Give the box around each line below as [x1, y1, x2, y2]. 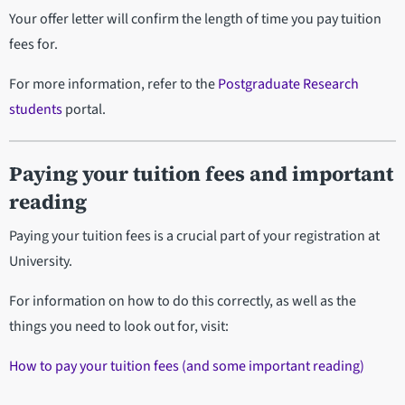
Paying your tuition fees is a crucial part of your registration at [9, 226, 380, 247]
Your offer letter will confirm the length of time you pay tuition [9, 9, 381, 30]
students [9, 99, 62, 120]
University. [9, 251, 75, 272]
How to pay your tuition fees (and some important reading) [9, 356, 364, 377]
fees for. [9, 34, 58, 55]
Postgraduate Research [218, 74, 359, 95]
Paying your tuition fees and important [9, 160, 393, 189]
